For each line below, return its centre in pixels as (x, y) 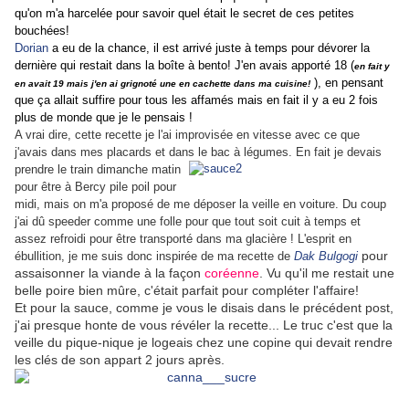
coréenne (232, 273)
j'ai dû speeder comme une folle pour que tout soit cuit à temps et (188, 222)
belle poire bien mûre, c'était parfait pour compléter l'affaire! (187, 291)
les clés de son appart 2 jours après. (120, 360)
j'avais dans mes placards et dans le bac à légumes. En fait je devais (198, 152)
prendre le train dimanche (81, 170)
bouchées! (42, 31)
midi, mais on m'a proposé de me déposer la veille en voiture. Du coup (200, 204)
